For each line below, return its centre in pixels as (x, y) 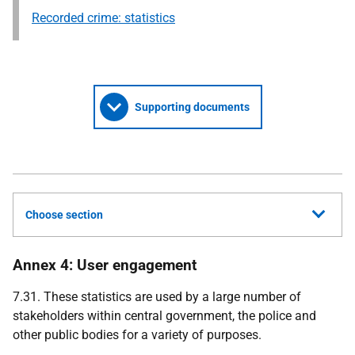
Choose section (64, 215)
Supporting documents (192, 107)
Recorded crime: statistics (103, 18)
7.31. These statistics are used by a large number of (157, 297)
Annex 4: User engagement (105, 265)
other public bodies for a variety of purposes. (137, 335)
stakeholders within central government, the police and (164, 316)
